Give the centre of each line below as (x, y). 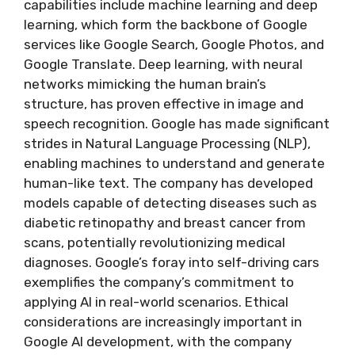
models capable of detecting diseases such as (170, 203)
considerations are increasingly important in (163, 322)
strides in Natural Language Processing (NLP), (167, 143)
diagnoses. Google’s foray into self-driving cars (172, 262)
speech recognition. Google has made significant (177, 124)
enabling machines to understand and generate (174, 163)
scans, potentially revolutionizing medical (155, 242)
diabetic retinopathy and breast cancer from (165, 223)
